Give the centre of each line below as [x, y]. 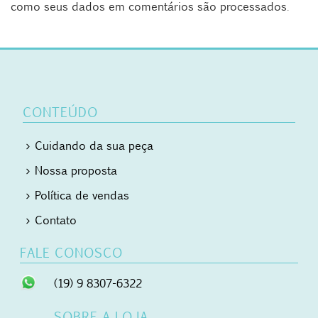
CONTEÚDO [61, 112]
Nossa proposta [76, 170]
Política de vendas [82, 195]
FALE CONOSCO [72, 253]
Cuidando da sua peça [94, 146]
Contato [56, 220]
